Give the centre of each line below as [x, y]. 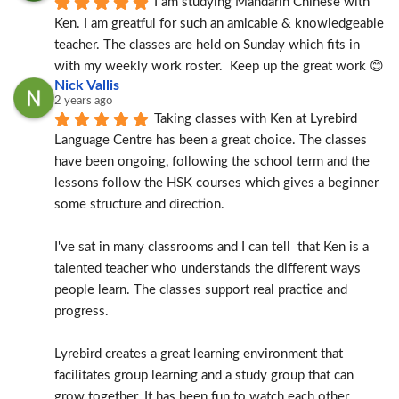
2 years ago [83, 101]
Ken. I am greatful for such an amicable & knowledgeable [219, 24]
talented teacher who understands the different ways [208, 269]
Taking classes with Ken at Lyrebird [256, 119]
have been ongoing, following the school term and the [212, 162]
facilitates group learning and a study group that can [204, 375]
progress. [81, 311]
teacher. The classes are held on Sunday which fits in [207, 45]
